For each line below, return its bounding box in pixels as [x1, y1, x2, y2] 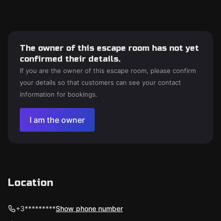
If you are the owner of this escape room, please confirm [20, 67, 196, 74]
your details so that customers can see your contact [20, 78, 181, 86]
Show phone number [56, 204, 123, 213]
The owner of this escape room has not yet [20, 43, 199, 53]
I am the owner [30, 115, 85, 125]
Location [8, 177, 53, 189]
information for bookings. [20, 90, 98, 98]
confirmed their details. [20, 54, 120, 64]
